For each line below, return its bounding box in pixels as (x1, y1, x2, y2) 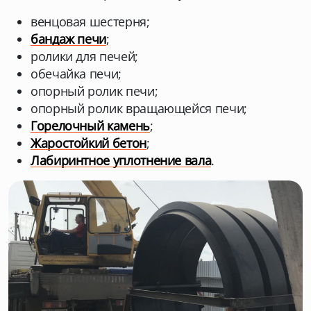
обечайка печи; (31, 65, 121, 82)
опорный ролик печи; (31, 83, 158, 99)
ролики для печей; (31, 48, 138, 65)
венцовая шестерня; (31, 13, 150, 30)
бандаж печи (31, 31, 107, 47)
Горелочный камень (31, 117, 150, 134)
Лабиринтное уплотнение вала (31, 152, 212, 169)
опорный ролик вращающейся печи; (31, 100, 247, 117)
